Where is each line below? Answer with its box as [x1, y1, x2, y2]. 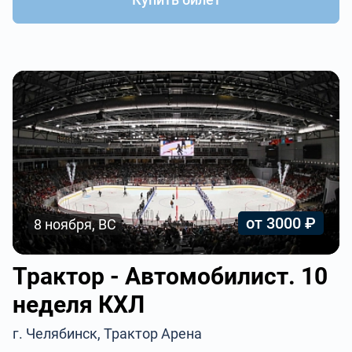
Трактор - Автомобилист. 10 [13, 262, 328, 290]
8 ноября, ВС [34, 216, 117, 233]
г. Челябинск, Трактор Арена [13, 325, 203, 342]
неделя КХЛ [13, 291, 145, 318]
